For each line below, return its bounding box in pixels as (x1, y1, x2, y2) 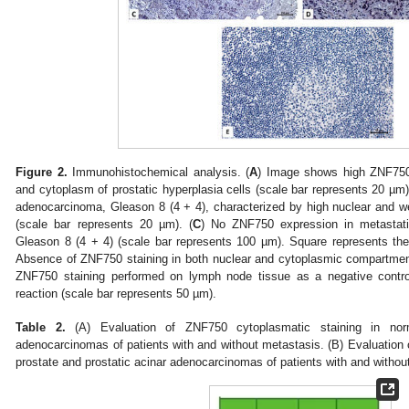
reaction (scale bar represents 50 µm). (16, 286, 217, 300)
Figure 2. (16, 164, 68, 179)
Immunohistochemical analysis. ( (67, 164, 250, 179)
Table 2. (16, 320, 66, 335)
